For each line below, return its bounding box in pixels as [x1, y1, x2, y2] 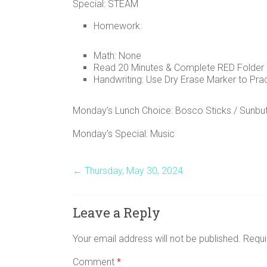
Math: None [94, 49, 141, 61]
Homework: [94, 20, 142, 32]
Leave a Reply [73, 203, 160, 221]
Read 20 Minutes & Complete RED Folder [94, 61, 264, 73]
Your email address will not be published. [73, 232, 241, 244]
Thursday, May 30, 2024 [82, 164, 183, 176]
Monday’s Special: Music [73, 128, 175, 139]
